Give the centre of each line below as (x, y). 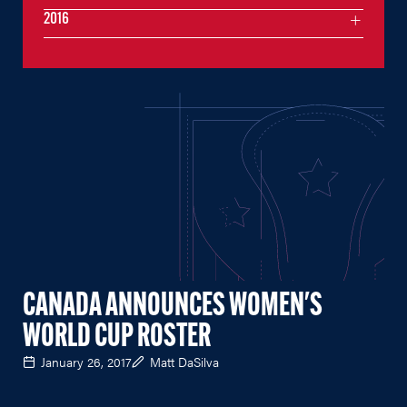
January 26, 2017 (86, 361)
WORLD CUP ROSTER (117, 338)
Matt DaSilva (184, 361)
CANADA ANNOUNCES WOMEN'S (173, 307)
